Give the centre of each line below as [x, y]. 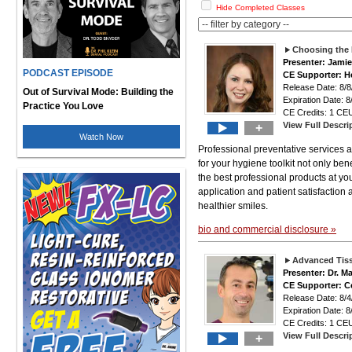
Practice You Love [63, 106]
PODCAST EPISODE [68, 73]
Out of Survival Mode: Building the [98, 92]
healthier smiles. [233, 206]
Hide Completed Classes [260, 7]
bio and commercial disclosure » [267, 229]
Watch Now [101, 136]
